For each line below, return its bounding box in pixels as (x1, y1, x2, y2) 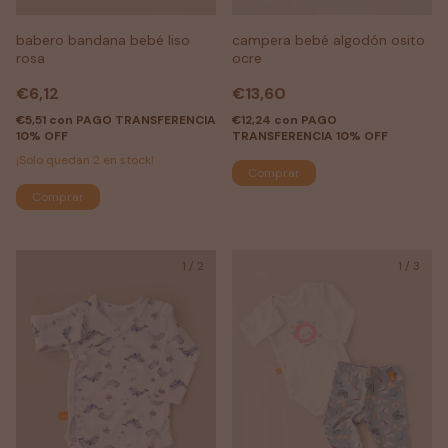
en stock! (100, 151, 154, 168)
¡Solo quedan (16, 151, 93, 168)
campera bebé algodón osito (232, 30, 425, 49)
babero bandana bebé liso (16, 30, 190, 49)
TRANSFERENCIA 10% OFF (232, 127, 388, 144)
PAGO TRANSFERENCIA (76, 111, 216, 128)
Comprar (248, 164, 300, 181)
